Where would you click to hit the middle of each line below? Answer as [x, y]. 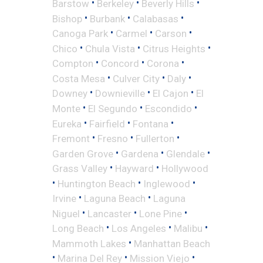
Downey [70, 93]
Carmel [131, 33]
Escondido [168, 108]
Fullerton [155, 138]
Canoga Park [80, 33]
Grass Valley [80, 168]
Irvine [64, 198]
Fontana [151, 124]
